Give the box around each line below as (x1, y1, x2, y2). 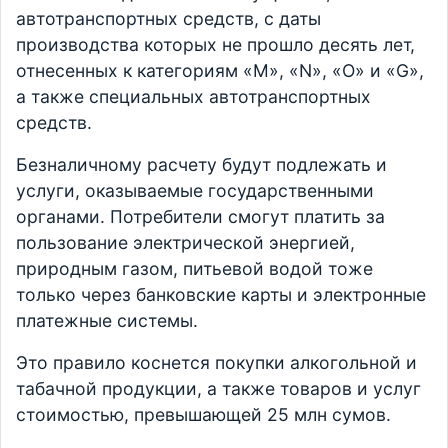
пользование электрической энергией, (16, 232, 355, 253)
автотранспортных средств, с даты (16, 8, 321, 29)
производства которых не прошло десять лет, (16, 34, 415, 55)
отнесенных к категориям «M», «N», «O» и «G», (16, 60, 424, 81)
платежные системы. (16, 310, 203, 331)
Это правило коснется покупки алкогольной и (16, 352, 417, 373)
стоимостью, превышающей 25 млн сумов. (16, 404, 396, 425)
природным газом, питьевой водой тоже (16, 258, 373, 279)
